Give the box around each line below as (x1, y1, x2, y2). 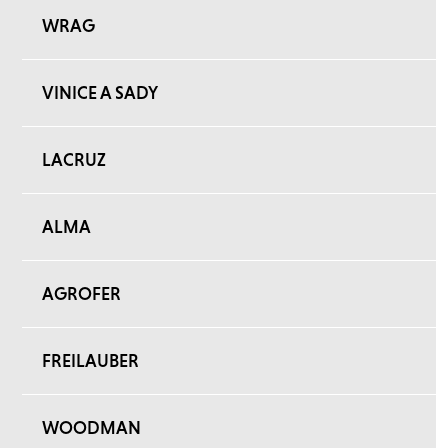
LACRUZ (42, 149, 106, 170)
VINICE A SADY (42, 82, 158, 103)
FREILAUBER (42, 350, 139, 371)
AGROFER (42, 283, 121, 304)
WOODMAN (42, 417, 141, 438)
